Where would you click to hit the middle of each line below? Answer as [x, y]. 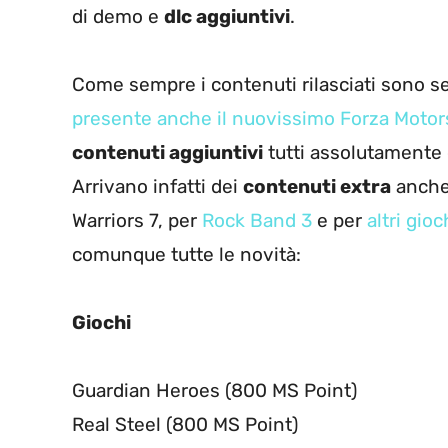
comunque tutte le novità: [186, 255]
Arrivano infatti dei [157, 187]
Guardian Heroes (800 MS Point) [214, 391]
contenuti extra [317, 187]
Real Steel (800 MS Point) [185, 425]
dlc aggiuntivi [227, 17]
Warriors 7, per [137, 221]
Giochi [101, 323]
